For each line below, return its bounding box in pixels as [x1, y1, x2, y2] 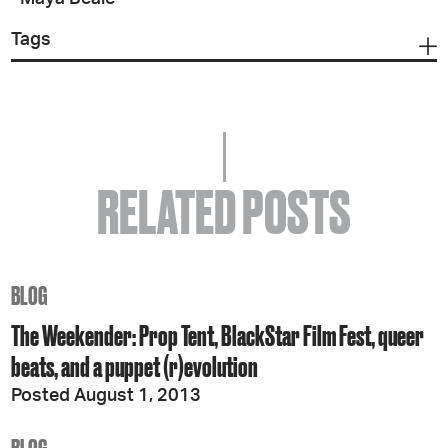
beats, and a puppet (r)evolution [11, 351, 259, 382]
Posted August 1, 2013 [11, 387, 202, 405]
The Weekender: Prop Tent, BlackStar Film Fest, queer [11, 320, 425, 351]
